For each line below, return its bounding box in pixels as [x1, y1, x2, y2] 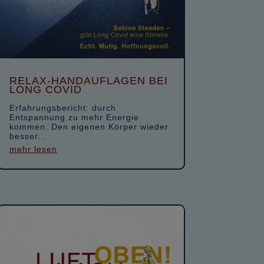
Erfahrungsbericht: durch [9, 103, 116, 113]
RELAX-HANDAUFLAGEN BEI [9, 74, 168, 87]
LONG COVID [9, 83, 82, 95]
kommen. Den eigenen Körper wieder [9, 121, 169, 131]
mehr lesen [9, 144, 57, 154]
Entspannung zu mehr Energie [9, 112, 139, 122]
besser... [9, 131, 47, 141]
